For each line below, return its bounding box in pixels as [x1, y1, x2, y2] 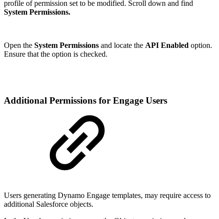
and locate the [99, 41, 145, 50]
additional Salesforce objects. [4, 199, 93, 208]
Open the [4, 41, 34, 50]
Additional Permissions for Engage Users [4, 95, 167, 106]
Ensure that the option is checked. [4, 50, 108, 59]
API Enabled [145, 41, 189, 50]
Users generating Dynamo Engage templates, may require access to [4, 191, 211, 199]
